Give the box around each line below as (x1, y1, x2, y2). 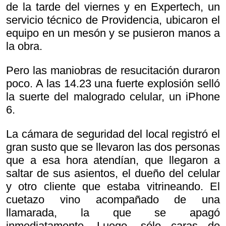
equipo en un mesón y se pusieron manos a (6, 27, 220, 40)
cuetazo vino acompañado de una (6, 193, 220, 206)
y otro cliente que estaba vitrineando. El (6, 180, 220, 193)
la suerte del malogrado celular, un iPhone (6, 90, 220, 103)
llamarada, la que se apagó (6, 206, 220, 219)
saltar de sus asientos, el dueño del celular (6, 167, 220, 180)
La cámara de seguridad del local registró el (6, 128, 220, 141)
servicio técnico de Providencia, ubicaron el (6, 14, 220, 27)
